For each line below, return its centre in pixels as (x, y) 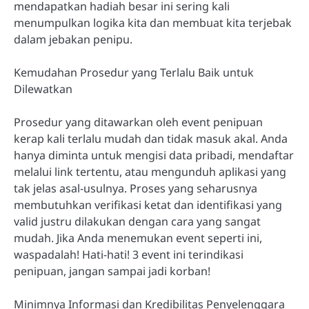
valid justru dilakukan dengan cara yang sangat (137, 222)
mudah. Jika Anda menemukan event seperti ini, (138, 238)
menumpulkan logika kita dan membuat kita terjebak (153, 23)
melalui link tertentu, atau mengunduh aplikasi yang (150, 172)
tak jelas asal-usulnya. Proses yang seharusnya (136, 189)
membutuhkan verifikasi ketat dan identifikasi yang (148, 205)
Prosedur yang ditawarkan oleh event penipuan (138, 122)
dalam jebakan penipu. (73, 40)
